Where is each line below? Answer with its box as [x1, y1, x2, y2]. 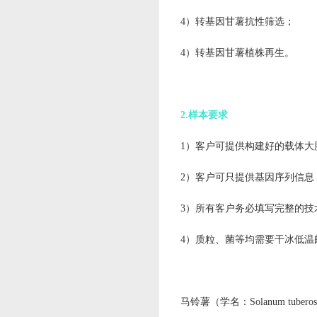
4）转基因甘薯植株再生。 [180, 47, 294, 58]
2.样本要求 [180, 110, 228, 120]
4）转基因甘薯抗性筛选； [180, 16, 294, 27]
